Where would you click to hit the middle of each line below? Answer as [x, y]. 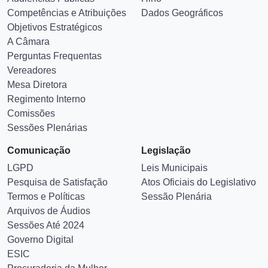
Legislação [166, 179]
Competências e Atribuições [67, 42]
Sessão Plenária [176, 225]
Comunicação [39, 179]
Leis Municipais [174, 197]
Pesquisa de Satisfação [57, 211]
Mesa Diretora [37, 113]
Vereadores [32, 99]
